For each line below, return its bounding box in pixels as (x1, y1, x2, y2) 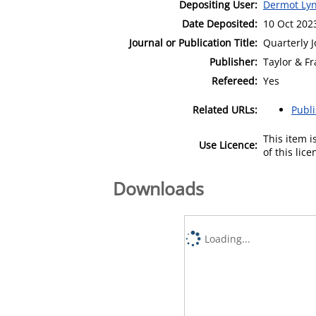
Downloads (113, 176, 204, 200)
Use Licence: (199, 138, 257, 152)
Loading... (205, 231, 251, 245)
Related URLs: (193, 102, 257, 116)
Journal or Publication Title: (129, 35, 257, 49)
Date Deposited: (182, 16, 257, 30)
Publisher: (209, 54, 257, 68)
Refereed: (212, 73, 257, 87)
